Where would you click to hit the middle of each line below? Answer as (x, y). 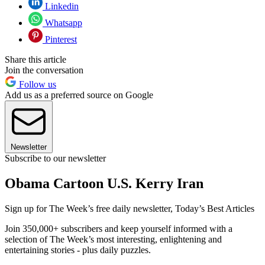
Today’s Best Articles (215, 208)
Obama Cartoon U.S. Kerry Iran (104, 183)
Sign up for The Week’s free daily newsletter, (90, 208)
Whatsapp (62, 23)
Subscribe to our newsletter (55, 159)
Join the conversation (44, 70)
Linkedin (61, 7)
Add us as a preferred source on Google (79, 95)
